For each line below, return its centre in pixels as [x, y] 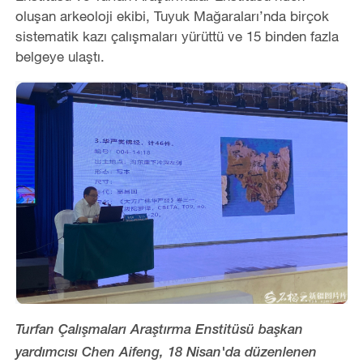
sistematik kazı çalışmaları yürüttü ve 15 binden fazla [177, 36]
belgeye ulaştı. [60, 56]
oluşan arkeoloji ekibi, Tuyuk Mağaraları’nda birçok [172, 15]
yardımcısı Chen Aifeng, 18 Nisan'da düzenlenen [166, 353]
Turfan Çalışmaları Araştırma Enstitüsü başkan [159, 331]
